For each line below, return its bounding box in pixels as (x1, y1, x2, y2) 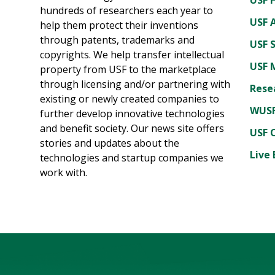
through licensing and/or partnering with (40, 77, 231, 91)
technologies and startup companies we (40, 150, 224, 165)
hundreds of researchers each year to (40, 3, 214, 17)
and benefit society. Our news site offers (40, 121, 225, 135)
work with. (40, 165, 88, 179)
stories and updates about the (40, 136, 180, 150)
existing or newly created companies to (40, 91, 220, 106)
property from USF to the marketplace (40, 62, 217, 76)
